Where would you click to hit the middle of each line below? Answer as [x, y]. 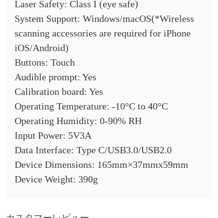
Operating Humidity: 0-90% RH [78, 121]
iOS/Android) [41, 48]
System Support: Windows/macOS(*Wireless [104, 19]
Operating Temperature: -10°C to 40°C [91, 106]
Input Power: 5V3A [53, 136]
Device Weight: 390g [56, 179]
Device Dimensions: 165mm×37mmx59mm [101, 165]
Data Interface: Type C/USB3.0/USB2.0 [93, 150]
